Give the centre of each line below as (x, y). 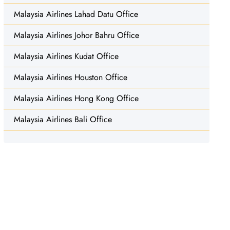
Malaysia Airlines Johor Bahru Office (76, 35)
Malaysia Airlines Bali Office (63, 119)
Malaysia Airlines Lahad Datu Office (76, 14)
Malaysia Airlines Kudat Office (66, 56)
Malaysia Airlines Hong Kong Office (76, 98)
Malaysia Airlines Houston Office (70, 77)
